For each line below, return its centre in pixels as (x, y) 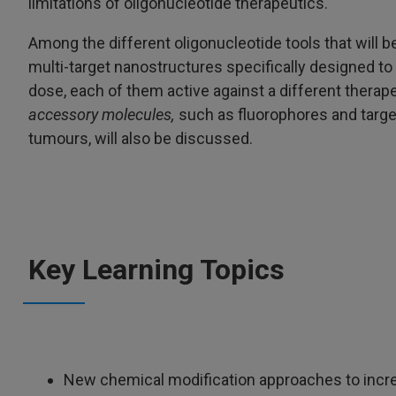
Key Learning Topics (156, 270)
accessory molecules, (102, 114)
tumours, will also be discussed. (141, 138)
